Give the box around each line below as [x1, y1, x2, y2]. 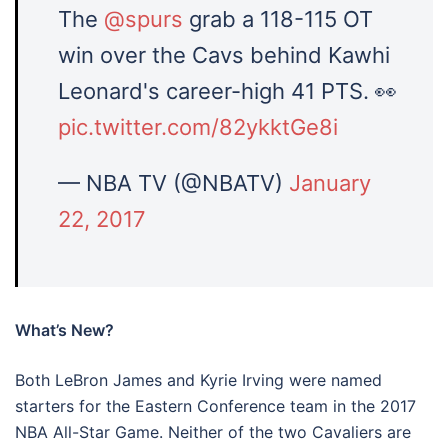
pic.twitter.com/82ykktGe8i [58, 114, 338, 140]
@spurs [104, 6, 183, 32]
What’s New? [15, 320, 114, 340]
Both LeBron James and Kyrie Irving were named [15, 370, 382, 390]
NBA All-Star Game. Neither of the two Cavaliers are [15, 422, 411, 442]
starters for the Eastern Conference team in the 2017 [15, 396, 416, 416]
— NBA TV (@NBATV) [58, 170, 289, 196]
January [289, 170, 371, 196]
